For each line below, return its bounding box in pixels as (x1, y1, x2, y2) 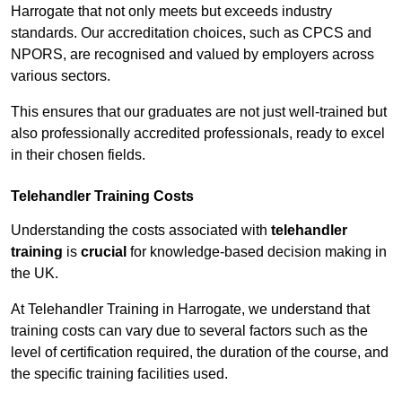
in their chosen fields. (11, 147, 145, 163)
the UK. (11, 266, 58, 282)
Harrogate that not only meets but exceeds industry (11, 4, 332, 20)
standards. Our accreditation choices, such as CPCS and (11, 25, 371, 41)
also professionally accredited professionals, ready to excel (11, 126, 385, 142)
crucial (81, 244, 127, 260)
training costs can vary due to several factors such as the (11, 323, 368, 339)
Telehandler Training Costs (11, 188, 194, 205)
